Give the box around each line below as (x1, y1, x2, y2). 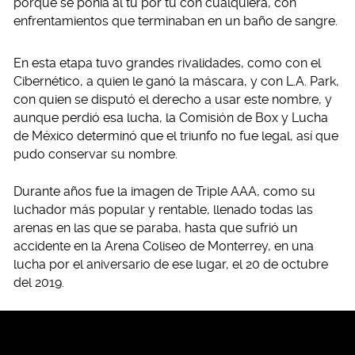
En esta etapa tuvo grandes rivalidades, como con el (13, 55, 321, 71)
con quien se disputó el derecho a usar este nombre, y (13, 92, 332, 108)
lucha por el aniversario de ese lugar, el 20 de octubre (13, 257, 328, 273)
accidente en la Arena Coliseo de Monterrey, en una (13, 239, 314, 254)
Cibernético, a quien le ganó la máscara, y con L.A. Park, (13, 74, 339, 90)
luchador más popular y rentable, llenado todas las (13, 202, 313, 218)
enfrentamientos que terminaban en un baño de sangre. (13, 13, 338, 29)
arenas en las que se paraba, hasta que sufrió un (13, 220, 297, 236)
